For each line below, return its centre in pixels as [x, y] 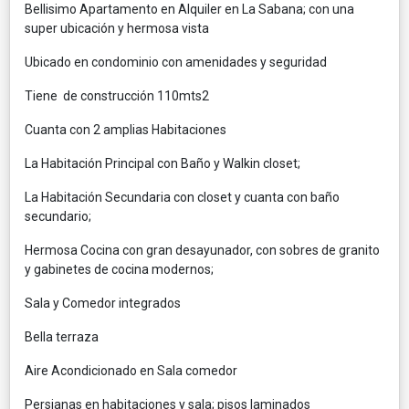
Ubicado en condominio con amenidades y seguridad [176, 62]
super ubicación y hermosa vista [117, 28]
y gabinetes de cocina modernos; [119, 269]
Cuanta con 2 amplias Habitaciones [126, 129]
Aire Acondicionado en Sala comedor [131, 370]
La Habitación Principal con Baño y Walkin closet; [163, 163]
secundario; [58, 216]
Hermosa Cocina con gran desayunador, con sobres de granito [202, 250]
